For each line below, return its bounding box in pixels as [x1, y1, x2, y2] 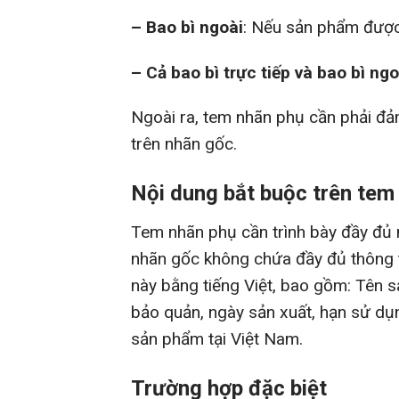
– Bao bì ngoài [131, 16, 243, 37]
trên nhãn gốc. [131, 134, 237, 155]
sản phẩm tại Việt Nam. [131, 329, 303, 350]
